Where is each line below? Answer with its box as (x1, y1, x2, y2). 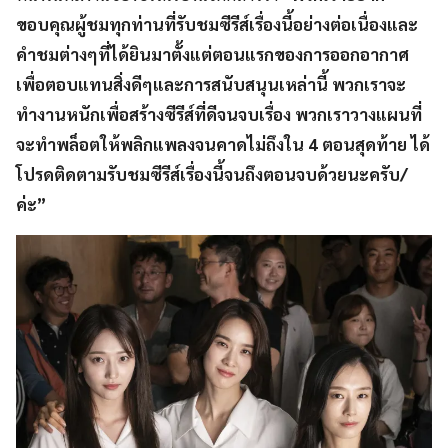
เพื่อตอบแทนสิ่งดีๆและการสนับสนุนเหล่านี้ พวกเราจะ (16, 73, 406, 96)
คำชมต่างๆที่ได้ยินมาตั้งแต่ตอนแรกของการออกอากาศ (16, 43, 409, 66)
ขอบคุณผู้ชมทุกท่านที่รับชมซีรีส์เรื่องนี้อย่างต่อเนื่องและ (16, 13, 418, 36)
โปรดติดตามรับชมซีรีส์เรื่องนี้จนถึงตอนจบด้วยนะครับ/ (16, 163, 408, 186)
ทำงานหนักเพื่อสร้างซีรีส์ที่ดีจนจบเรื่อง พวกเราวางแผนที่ (16, 103, 422, 126)
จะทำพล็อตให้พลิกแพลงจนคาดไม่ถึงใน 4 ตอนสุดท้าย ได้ (16, 133, 430, 156)
